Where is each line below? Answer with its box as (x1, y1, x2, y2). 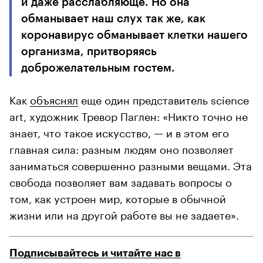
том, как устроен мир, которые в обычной (9, 188, 226, 205)
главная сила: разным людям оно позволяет (9, 139, 234, 156)
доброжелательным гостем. (21, 62, 175, 73)
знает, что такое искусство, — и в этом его (9, 123, 229, 140)
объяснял (30, 90, 78, 107)
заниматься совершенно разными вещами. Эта (9, 156, 252, 173)
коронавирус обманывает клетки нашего (21, 29, 248, 41)
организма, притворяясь (21, 45, 157, 57)
